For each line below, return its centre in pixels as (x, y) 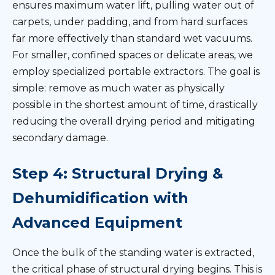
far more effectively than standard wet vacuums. (132, 38)
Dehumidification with (100, 198)
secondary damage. (60, 138)
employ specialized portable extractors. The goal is (136, 72)
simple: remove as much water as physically (118, 88)
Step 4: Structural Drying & (118, 173)
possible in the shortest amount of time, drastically (135, 105)
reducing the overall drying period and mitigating (134, 121)
